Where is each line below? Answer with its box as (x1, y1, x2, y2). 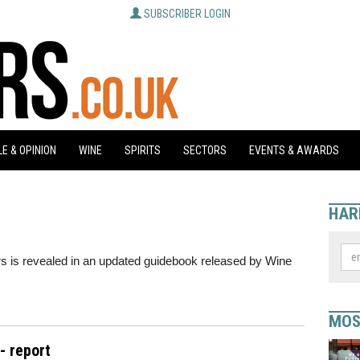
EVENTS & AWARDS (249, 144, 339, 157)
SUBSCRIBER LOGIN (143, 7, 231, 20)
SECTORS (183, 144, 227, 157)
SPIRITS (125, 144, 161, 157)
